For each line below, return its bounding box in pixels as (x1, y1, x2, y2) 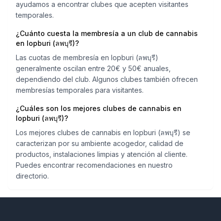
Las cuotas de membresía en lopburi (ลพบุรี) (16, 53, 158, 62)
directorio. (16, 172, 49, 180)
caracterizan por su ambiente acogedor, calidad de (16, 139, 184, 147)
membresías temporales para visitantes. (16, 86, 144, 94)
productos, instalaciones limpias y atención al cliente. (16, 150, 187, 158)
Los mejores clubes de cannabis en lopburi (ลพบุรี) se (16, 128, 190, 137)
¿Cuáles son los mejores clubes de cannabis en (16, 104, 182, 112)
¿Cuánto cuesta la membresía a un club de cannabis (16, 29, 198, 37)
